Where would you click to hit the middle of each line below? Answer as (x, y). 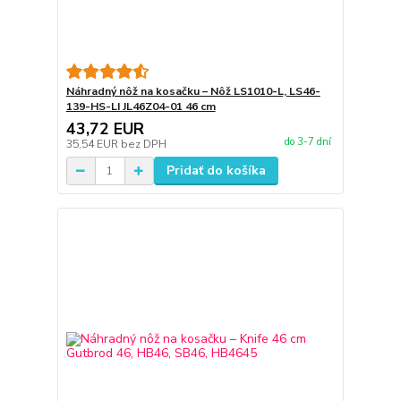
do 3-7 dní (307, 142)
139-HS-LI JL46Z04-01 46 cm (141, 107)
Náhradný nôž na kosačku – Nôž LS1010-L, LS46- (193, 92)
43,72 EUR (105, 129)
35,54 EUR (93, 145)
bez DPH (143, 145)
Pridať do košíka (216, 171)
